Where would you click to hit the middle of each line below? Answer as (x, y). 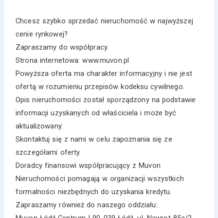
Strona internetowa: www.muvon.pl (73, 60)
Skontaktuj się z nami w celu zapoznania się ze (94, 139)
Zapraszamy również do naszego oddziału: (87, 205)
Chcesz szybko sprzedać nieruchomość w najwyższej (104, 21)
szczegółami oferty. (48, 152)
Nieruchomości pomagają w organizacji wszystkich (100, 178)
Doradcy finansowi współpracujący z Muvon (88, 165)
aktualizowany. (39, 126)
